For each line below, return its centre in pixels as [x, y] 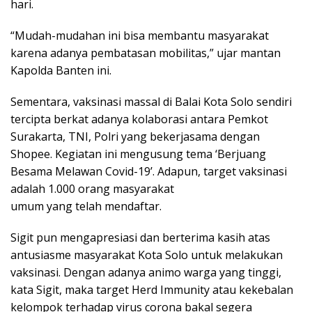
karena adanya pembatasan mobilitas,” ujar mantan [146, 53]
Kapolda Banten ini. [61, 71]
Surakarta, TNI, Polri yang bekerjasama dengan [135, 137]
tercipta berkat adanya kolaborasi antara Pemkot [139, 119]
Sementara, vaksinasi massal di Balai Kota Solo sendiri [151, 102]
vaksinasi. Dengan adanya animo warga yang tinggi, [146, 273]
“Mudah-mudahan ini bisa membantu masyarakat [140, 36]
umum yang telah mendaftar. [86, 206]
